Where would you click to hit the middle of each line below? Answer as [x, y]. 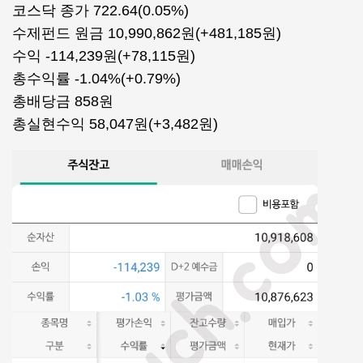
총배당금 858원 [63, 101]
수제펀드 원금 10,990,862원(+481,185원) [147, 33]
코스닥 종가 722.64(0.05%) [100, 11]
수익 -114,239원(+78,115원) [104, 56]
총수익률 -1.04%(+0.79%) [96, 79]
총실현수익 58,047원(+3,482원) [115, 124]
